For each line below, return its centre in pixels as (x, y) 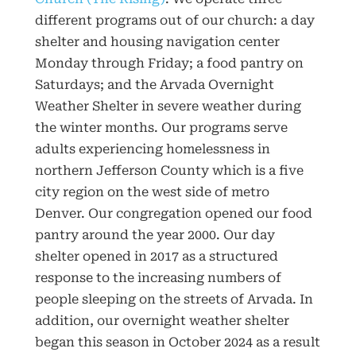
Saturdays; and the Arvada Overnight (154, 85)
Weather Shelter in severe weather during (168, 106)
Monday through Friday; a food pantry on (169, 64)
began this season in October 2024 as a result (177, 342)
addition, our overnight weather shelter (162, 321)
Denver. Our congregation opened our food (173, 214)
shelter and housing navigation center (157, 42)
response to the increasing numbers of (158, 278)
